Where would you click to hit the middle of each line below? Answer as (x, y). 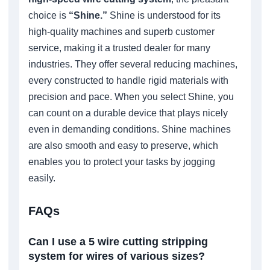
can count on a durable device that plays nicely (128, 113)
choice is (49, 16)
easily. (42, 178)
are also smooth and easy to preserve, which (123, 146)
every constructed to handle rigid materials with (128, 81)
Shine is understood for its (165, 16)
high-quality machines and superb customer (121, 32)
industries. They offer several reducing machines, (133, 64)
